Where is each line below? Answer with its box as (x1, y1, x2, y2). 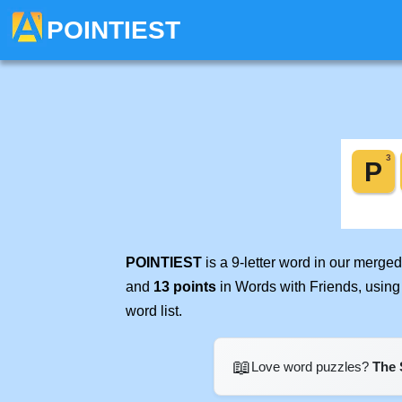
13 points (153, 279, 216, 294)
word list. (126, 303, 182, 319)
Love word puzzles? (250, 359, 372, 374)
